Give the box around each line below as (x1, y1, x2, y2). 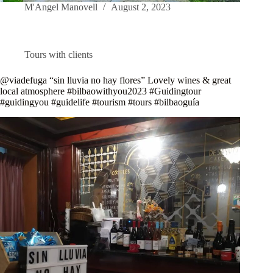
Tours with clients (24, 49, 93, 60)
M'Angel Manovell (24, 2, 97, 13)
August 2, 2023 (111, 2, 171, 13)
